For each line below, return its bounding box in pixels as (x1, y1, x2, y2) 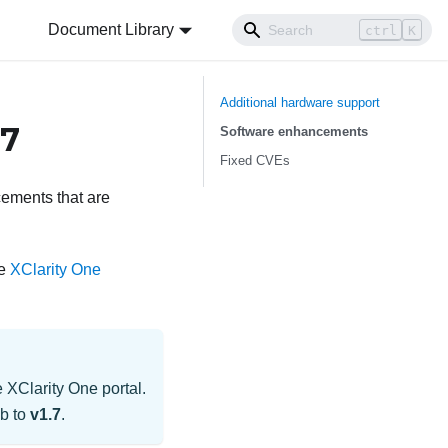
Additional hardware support (220, 95, 380, 110)
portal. (98, 380, 146, 398)
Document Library (48, 21, 175, 38)
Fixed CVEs (220, 153, 290, 168)
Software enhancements (220, 124, 368, 139)
